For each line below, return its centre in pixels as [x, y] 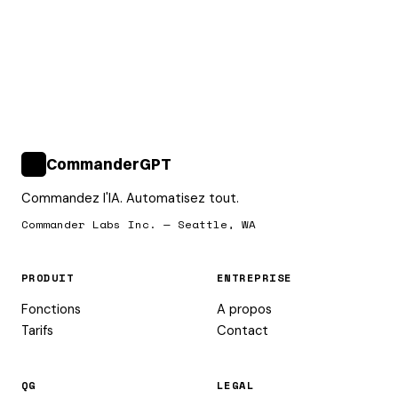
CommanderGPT [109, 164]
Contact [243, 330]
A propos [244, 309]
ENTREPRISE [255, 278]
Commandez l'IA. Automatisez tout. [130, 198]
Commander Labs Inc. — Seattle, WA [139, 224]
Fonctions [51, 309]
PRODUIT [48, 278]
